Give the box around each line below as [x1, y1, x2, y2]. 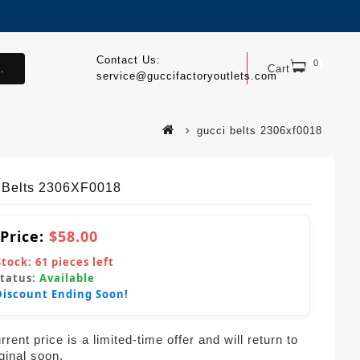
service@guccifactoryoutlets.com [96, 70, 277, 82]
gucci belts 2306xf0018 [197, 125, 322, 137]
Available [39, 271, 95, 285]
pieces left [48, 255, 114, 269]
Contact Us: [96, 54, 161, 66]
